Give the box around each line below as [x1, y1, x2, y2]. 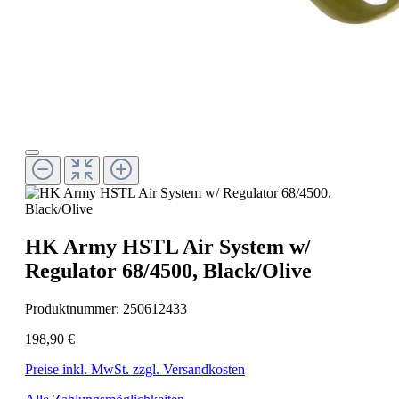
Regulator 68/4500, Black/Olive [25, 258, 312, 282]
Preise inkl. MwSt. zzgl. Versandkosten [25, 361, 245, 377]
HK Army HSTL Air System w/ [25, 234, 311, 258]
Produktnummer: [25, 300, 123, 316]
